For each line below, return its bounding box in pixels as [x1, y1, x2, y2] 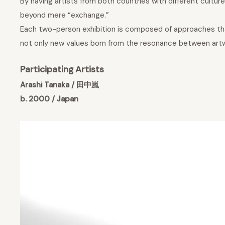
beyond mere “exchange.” [20, 10, 109, 20]
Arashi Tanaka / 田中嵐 [20, 80, 99, 90]
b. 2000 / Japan [20, 94, 78, 104]
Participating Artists [20, 64, 104, 75]
